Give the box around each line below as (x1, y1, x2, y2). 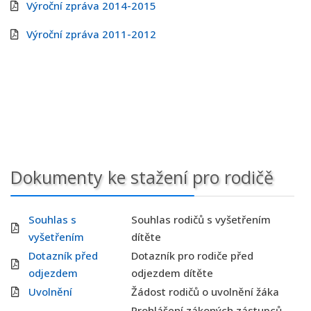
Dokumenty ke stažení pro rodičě (10, 165, 274, 189)
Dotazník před (28, 249, 98, 262)
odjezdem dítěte (131, 266, 213, 280)
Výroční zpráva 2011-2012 (26, 27, 156, 41)
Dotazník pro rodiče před (131, 249, 253, 262)
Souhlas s (28, 212, 76, 226)
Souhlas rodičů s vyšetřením (131, 212, 271, 226)
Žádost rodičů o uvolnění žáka (131, 285, 279, 299)
